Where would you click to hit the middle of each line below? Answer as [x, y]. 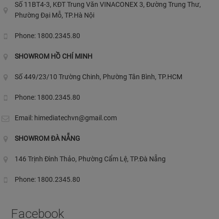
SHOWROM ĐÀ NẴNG [47, 138]
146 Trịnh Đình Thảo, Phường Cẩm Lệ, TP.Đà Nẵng [90, 159]
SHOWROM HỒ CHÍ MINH [54, 56]
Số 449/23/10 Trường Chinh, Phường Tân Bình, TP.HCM [99, 77]
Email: [24, 118]
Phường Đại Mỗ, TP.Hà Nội [55, 15]
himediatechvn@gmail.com [76, 118]
